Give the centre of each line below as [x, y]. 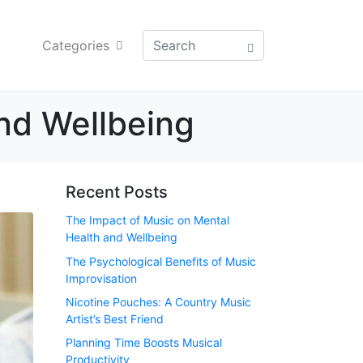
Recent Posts [117, 192]
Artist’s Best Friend [115, 318]
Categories [76, 46]
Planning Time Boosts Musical [144, 343]
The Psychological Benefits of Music [161, 261]
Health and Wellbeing [122, 237]
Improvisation [101, 278]
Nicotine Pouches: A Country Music [158, 301]
